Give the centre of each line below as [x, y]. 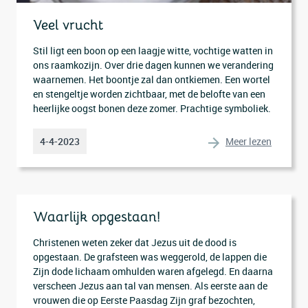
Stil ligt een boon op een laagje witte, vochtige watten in [153, 51]
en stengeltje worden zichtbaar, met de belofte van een [149, 94]
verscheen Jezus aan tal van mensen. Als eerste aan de [150, 286]
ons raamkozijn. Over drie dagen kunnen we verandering [153, 65]
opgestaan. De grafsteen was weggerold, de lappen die [150, 257]
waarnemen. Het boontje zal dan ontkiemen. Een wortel [152, 79]
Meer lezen [249, 141]
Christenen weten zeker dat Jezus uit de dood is [135, 242]
